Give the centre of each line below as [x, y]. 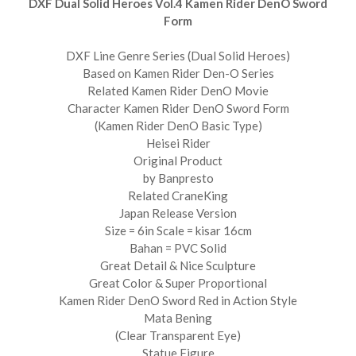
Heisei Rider [178, 143]
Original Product [178, 161]
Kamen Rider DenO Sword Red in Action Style [178, 300]
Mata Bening [178, 318]
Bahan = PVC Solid [178, 248]
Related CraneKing [178, 195]
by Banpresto [178, 178]
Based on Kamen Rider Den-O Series [178, 73]
